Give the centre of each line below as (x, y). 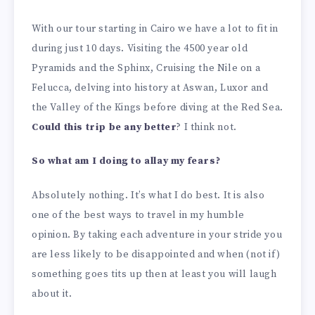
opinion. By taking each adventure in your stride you (157, 235)
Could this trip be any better (104, 127)
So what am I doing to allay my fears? (127, 161)
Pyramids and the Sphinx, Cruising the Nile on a (146, 68)
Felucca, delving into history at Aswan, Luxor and (150, 88)
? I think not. (207, 127)
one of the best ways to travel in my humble (138, 216)
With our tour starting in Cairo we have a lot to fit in (155, 28)
